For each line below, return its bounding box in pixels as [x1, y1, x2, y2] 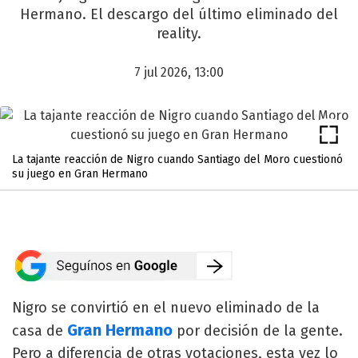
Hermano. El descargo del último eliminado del [20, 6, 338, 23]
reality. [157, 25, 201, 42]
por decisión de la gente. [173, 322, 343, 340]
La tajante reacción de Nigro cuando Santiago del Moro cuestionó [12, 153, 343, 166]
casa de [12, 322, 67, 340]
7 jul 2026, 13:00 [134, 65, 224, 80]
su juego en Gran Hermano [12, 167, 148, 181]
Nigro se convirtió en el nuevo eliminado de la [12, 299, 320, 316]
